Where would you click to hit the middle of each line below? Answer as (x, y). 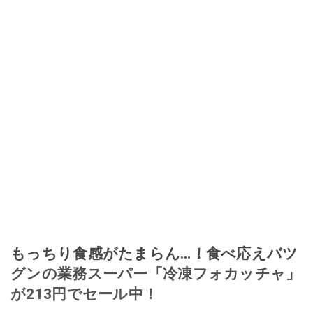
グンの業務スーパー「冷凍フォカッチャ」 (156, 274)
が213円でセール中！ (85, 294)
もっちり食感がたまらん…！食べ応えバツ (154, 254)
